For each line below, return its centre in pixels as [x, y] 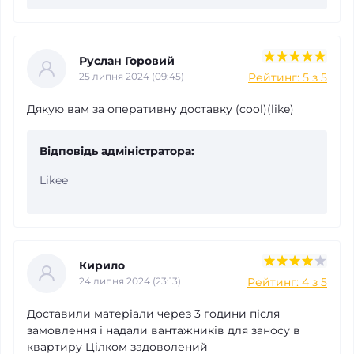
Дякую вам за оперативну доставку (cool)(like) [160, 109]
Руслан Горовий [127, 61]
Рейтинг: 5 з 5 [288, 77]
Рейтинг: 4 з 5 [287, 282]
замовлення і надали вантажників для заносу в [164, 330]
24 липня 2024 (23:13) [130, 281]
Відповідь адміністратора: [117, 151]
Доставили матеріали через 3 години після [153, 313]
